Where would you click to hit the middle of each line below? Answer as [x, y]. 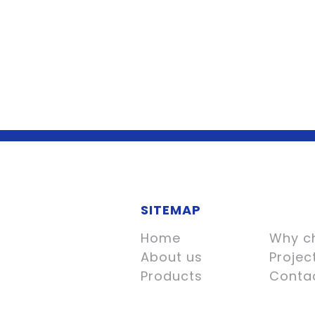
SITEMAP [171, 210]
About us [171, 257]
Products [171, 276]
